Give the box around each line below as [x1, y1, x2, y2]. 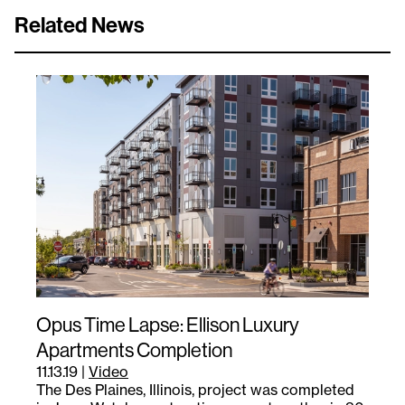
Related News [14, 11, 145, 39]
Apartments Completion [36, 336, 232, 363]
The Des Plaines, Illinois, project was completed [36, 380, 354, 399]
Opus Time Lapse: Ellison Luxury [36, 311, 299, 337]
